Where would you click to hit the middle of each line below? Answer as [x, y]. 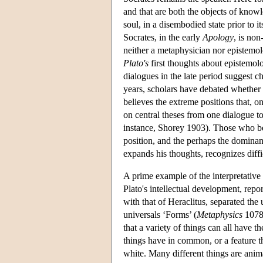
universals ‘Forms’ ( [160, 214]
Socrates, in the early [163, 37]
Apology [218, 37]
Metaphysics [220, 214]
